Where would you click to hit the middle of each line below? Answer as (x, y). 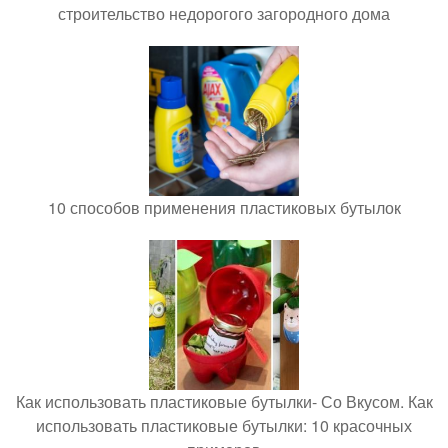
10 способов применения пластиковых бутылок (224, 208)
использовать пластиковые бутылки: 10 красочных (224, 426)
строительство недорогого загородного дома (224, 14)
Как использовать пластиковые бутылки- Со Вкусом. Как (224, 402)
